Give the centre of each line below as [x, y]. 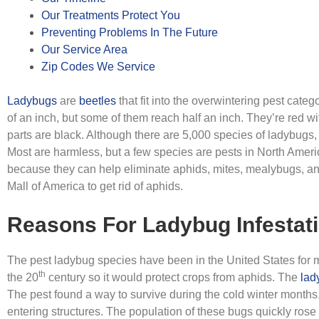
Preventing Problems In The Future [130, 32]
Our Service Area [84, 49]
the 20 [23, 277]
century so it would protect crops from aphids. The [173, 277]
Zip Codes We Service [98, 67]
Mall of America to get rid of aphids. [95, 186]
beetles [98, 101]
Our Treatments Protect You [111, 15]
